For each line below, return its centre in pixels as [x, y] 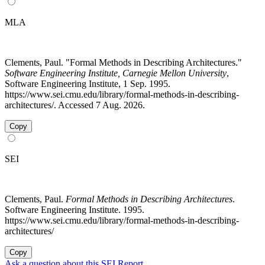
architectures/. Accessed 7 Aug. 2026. [75, 105]
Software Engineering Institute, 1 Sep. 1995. [88, 83]
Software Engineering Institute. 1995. [75, 209]
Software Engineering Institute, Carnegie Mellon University [116, 73]
